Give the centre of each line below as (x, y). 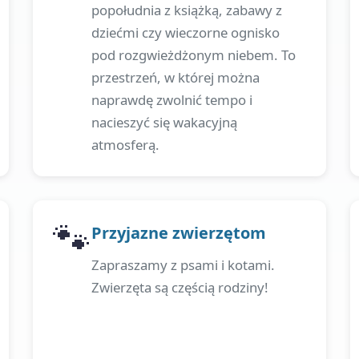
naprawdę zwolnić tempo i (171, 100)
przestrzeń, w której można (175, 77)
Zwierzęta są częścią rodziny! (179, 287)
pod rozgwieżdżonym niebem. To (193, 55)
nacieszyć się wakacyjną (164, 122)
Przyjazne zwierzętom (178, 233)
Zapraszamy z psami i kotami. (183, 265)
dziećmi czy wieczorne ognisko (185, 32)
